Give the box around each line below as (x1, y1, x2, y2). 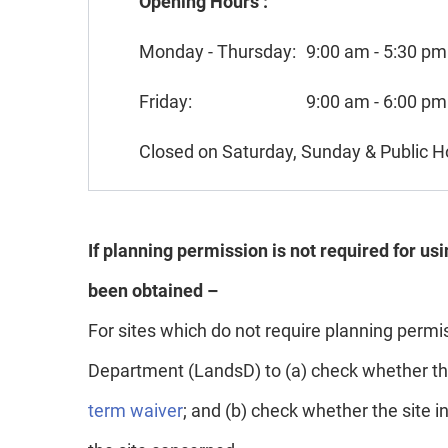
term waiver (88, 399, 183, 421)
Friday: (139, 90, 192, 112)
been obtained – (88, 279, 218, 301)
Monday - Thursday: (139, 40, 296, 62)
